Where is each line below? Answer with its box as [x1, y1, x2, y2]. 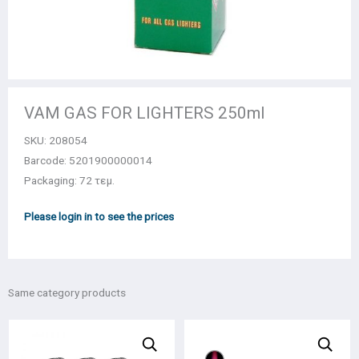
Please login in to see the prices [24, 210, 174, 224]
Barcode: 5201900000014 [24, 154, 152, 167]
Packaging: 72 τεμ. [24, 174, 115, 188]
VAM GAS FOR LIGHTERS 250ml [24, 103, 264, 123]
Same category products [8, 286, 126, 300]
